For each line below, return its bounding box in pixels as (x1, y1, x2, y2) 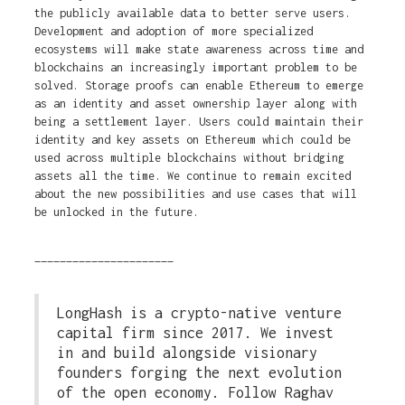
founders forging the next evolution (56, 364, 342, 381)
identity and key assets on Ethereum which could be (33, 133, 351, 147)
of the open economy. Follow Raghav (56, 384, 334, 401)
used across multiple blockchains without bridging (33, 151, 344, 165)
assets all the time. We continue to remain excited (33, 169, 351, 184)
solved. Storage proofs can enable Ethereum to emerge (33, 79, 363, 93)
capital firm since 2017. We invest (56, 325, 334, 342)
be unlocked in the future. (33, 205, 199, 220)
